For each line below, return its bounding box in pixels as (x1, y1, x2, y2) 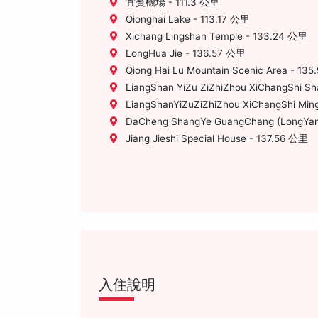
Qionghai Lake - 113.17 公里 (123, 13, 250, 25)
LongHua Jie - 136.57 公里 (123, 48, 246, 59)
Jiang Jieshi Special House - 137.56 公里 (123, 133, 308, 144)
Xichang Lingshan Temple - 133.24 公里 (123, 31, 307, 42)
